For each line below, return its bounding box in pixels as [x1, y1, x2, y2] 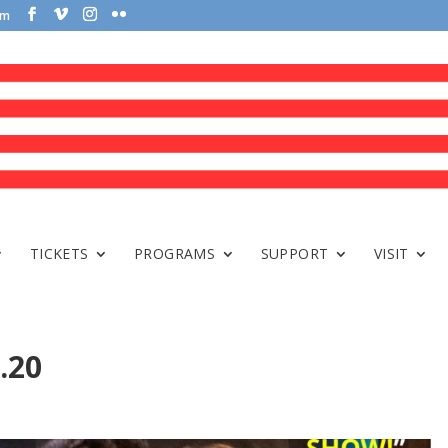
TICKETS [29, 244, 89, 264]
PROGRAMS [133, 244, 216, 264]
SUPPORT [260, 244, 329, 264]
